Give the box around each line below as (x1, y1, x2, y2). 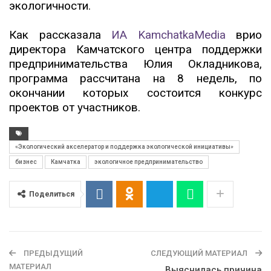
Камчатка (51, 158, 80, 165)
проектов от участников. (9, 100, 140, 114)
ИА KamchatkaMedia (111, 27, 226, 42)
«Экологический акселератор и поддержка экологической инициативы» (15, 143, 233, 150)
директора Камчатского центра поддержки (9, 42, 262, 56)
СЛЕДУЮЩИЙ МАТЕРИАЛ (151, 248, 249, 258)
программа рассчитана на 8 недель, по (9, 71, 262, 85)
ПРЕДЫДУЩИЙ (22, 248, 83, 258)
